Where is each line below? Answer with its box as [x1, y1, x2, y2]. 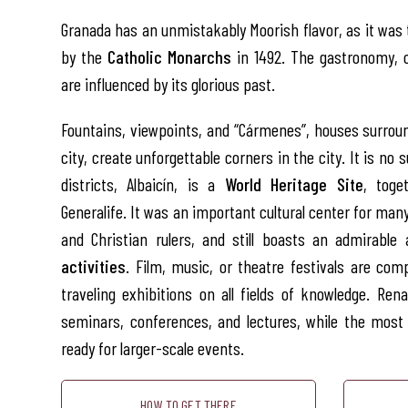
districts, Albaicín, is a [61, 173, 225, 195]
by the [61, 46, 107, 67]
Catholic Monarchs [107, 46, 231, 67]
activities [61, 255, 126, 277]
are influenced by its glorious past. [61, 73, 275, 95]
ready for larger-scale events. [61, 337, 244, 359]
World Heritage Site [224, 173, 363, 195]
